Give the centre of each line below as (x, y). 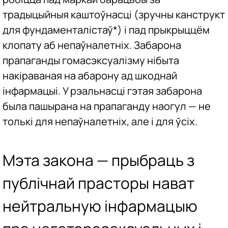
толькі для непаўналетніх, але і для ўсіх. (100, 122)
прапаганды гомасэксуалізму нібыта (91, 61)
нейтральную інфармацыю (100, 206)
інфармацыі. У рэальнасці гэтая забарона (102, 91)
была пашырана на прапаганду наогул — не (107, 106)
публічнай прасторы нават (98, 183)
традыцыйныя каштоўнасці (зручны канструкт (114, 15)
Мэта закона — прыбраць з (98, 160)
